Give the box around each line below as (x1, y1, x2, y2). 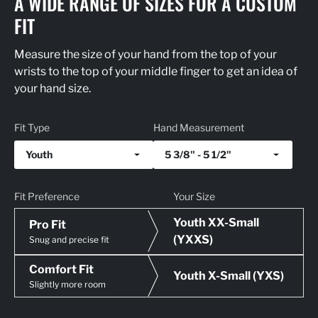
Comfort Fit (29, 262, 94, 276)
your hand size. (14, 81, 91, 95)
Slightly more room (29, 278, 106, 290)
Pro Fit (29, 217, 66, 231)
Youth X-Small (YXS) (173, 268, 284, 283)
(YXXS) (173, 232, 213, 246)
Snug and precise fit (29, 234, 109, 245)
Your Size (173, 190, 215, 202)
